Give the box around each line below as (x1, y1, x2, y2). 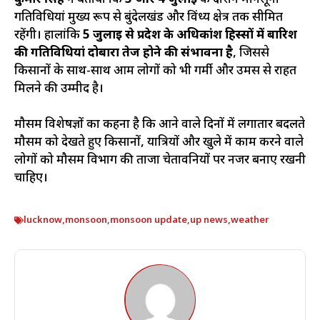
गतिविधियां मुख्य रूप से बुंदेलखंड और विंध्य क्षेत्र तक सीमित (14, 9, 283, 26)
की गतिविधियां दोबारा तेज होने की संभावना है (14, 45, 233, 61)
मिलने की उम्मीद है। (14, 81, 104, 97)
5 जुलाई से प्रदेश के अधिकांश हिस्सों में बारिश (83, 27, 297, 44)
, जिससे (233, 45, 269, 61)
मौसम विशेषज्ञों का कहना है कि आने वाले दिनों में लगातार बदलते (14, 117, 305, 134)
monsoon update (110, 214, 187, 226)
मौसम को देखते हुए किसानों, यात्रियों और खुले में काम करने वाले (14, 135, 304, 151)
